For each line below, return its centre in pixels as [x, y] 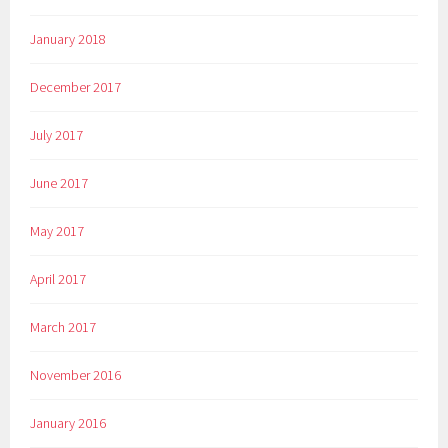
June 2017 [59, 183]
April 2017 [58, 279]
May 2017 [57, 231]
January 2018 [68, 39]
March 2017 [63, 327]
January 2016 [68, 423]
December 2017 [76, 87]
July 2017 [57, 135]
